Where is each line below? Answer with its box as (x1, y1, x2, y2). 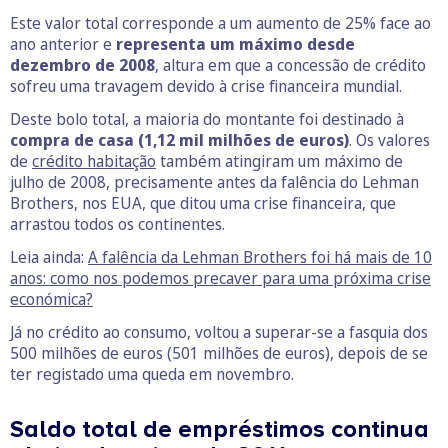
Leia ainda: (10, 246, 88, 269)
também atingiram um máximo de (156, 150, 403, 173)
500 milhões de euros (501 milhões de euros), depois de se (10, 342, 428, 365)
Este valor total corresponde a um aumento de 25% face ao (10, 12, 431, 35)
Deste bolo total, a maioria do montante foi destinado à (10, 108, 404, 131)
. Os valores (349, 129, 430, 152)
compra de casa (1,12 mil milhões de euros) (10, 129, 349, 152)
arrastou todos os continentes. (10, 213, 225, 236)
